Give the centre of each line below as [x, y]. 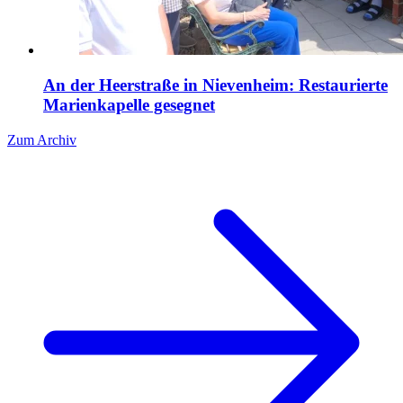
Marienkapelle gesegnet [129, 105]
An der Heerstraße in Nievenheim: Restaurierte [215, 85]
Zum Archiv [42, 139]
